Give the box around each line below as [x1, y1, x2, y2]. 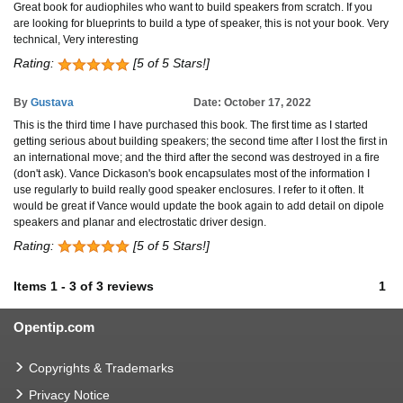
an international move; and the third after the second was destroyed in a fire [13, 150, 380, 164]
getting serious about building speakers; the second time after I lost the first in [13, 134, 388, 148]
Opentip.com [13, 319, 94, 335]
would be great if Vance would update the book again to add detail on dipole [13, 199, 384, 212]
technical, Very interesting [13, 33, 139, 47]
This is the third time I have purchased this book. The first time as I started [13, 118, 368, 131]
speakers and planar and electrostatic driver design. [13, 215, 266, 228]
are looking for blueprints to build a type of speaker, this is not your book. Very [13, 17, 389, 31]
